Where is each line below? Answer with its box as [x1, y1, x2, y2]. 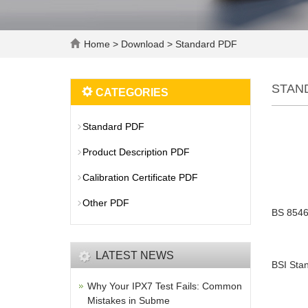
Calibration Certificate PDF [82, 172, 198, 183]
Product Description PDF [82, 146, 190, 157]
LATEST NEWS [96, 250, 174, 261]
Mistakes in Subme [87, 295, 170, 306]
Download [121, 38, 167, 49]
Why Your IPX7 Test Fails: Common [87, 280, 242, 291]
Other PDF [82, 197, 129, 208]
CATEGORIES [93, 87, 168, 98]
